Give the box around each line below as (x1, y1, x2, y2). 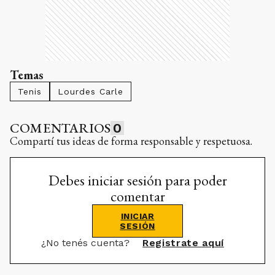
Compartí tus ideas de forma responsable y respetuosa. (10, 134, 252, 149)
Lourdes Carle (58, 87, 123, 97)
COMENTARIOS (10, 119, 111, 137)
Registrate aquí (142, 237, 224, 249)
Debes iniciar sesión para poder (48, 171, 227, 190)
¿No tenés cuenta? (41, 237, 133, 249)
